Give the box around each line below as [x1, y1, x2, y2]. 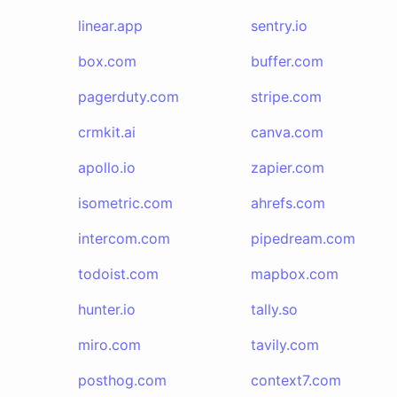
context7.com [250, 371, 341, 389]
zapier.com [250, 159, 324, 176]
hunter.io [78, 300, 136, 318]
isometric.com [78, 194, 173, 212]
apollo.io [78, 159, 136, 176]
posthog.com [78, 371, 167, 389]
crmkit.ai [78, 123, 136, 141]
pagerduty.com [78, 88, 179, 105]
